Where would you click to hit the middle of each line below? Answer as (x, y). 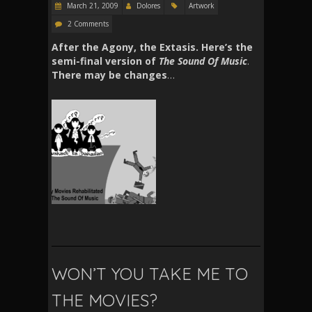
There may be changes (109, 75)
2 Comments (88, 23)
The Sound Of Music (203, 61)
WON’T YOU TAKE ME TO (150, 273)
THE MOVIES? (104, 300)
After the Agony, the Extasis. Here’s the (152, 47)
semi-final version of (105, 61)
